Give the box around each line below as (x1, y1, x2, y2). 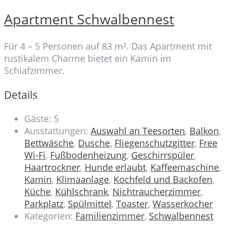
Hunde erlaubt (85, 161, 146, 173)
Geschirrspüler (131, 148, 194, 161)
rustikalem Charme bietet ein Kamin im (4, 52, 171, 64)
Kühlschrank (55, 185, 108, 198)
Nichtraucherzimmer (112, 185, 201, 198)
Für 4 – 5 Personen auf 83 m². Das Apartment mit (4, 40, 212, 52)
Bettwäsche (24, 136, 73, 149)
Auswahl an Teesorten (91, 124, 185, 137)
